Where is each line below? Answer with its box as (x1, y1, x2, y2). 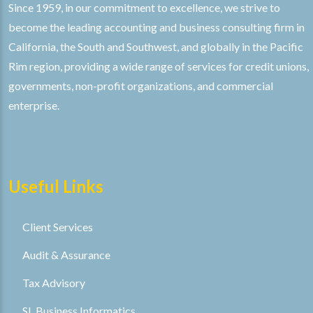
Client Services (22, 220, 93, 234)
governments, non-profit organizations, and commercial (8, 79, 273, 93)
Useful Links (8, 176, 103, 197)
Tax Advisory (22, 276, 85, 290)
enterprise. (8, 99, 59, 112)
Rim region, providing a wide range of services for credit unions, (8, 59, 309, 73)
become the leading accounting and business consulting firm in (8, 20, 305, 34)
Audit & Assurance (22, 248, 110, 262)
